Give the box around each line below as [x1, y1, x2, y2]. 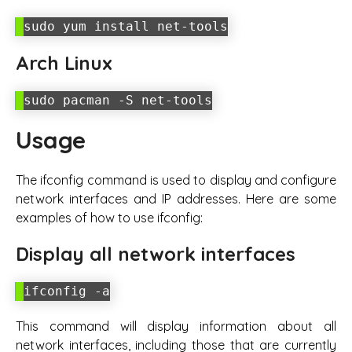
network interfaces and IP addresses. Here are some [16, 190, 336, 207]
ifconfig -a [24, 283, 110, 299]
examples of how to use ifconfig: [16, 209, 203, 225]
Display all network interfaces [16, 241, 295, 266]
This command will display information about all [16, 318, 336, 335]
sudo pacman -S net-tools [24, 93, 212, 108]
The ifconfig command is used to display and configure [16, 171, 336, 188]
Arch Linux [16, 50, 112, 75]
